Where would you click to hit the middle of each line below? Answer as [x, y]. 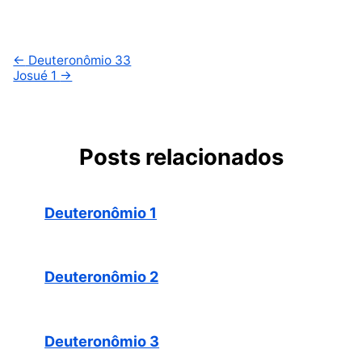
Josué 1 [37, 75]
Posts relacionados [181, 156]
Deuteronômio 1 [101, 212]
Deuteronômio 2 [102, 277]
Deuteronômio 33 [78, 60]
